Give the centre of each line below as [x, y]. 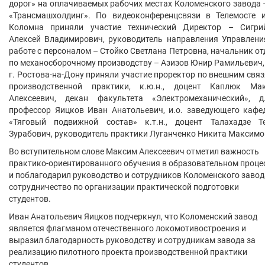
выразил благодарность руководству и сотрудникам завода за [132, 240]
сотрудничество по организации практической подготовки [124, 187]
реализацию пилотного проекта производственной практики [128, 252]
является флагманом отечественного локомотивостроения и [127, 228]
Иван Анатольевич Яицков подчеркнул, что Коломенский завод [133, 216]
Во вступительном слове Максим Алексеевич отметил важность [134, 151]
